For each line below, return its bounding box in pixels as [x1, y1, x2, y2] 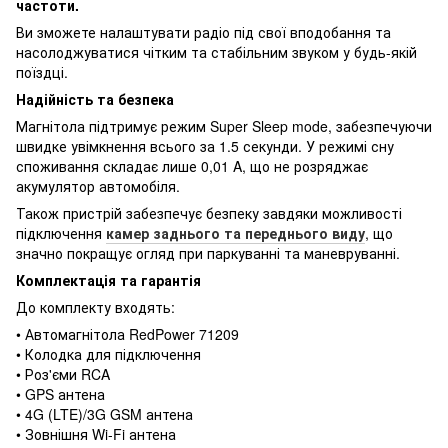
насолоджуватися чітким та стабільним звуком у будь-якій [16, 41, 417, 62]
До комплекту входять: [16, 296, 175, 317]
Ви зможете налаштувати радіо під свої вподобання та [16, 21, 391, 42]
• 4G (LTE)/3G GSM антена [16, 403, 193, 424]
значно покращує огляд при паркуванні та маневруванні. [16, 242, 400, 263]
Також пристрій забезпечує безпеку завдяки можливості [16, 202, 402, 223]
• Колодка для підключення [16, 343, 201, 364]
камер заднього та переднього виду [106, 222, 365, 243]
